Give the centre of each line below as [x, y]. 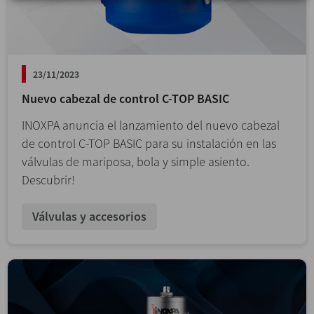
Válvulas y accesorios [89, 216]
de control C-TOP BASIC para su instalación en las [149, 143]
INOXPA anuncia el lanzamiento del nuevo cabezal [151, 125]
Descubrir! [48, 179]
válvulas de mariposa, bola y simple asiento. [136, 161]
